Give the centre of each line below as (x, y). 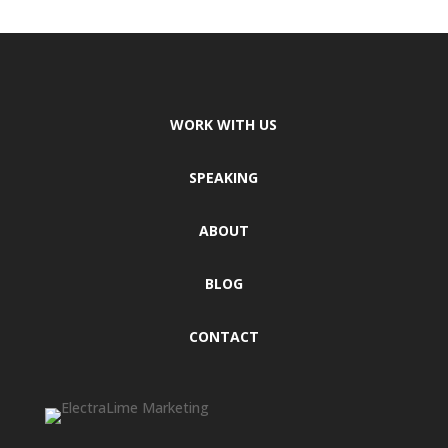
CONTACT (223, 336)
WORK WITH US (224, 124)
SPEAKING (224, 177)
